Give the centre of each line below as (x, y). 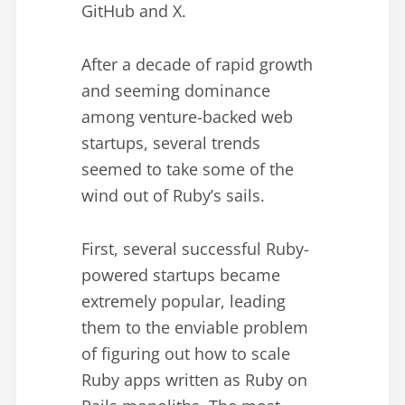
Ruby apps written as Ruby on (194, 380)
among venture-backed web (187, 117)
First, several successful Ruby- (195, 249)
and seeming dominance (176, 91)
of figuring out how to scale (186, 354)
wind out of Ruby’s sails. (173, 196)
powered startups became (181, 275)
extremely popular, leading (184, 301)
